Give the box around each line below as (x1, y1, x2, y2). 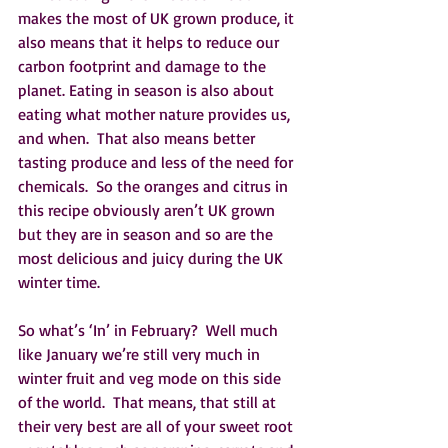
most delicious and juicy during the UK (18, 247, 287, 268)
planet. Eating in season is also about (18, 79, 278, 100)
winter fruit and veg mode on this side (18, 367, 285, 388)
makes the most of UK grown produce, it (18, 7, 298, 28)
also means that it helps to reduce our (18, 31, 283, 52)
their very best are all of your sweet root (18, 415, 297, 436)
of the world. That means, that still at (18, 391, 280, 412)
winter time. (18, 271, 104, 292)
